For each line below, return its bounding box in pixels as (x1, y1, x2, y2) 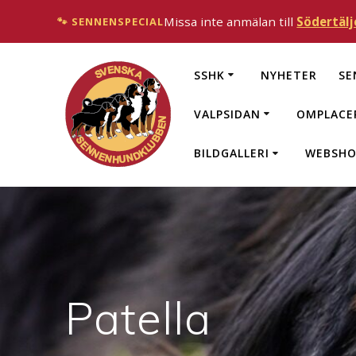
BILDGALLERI (193, 145, 269, 161)
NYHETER (260, 67, 317, 83)
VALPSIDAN (193, 106, 261, 122)
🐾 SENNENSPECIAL (57, 14, 164, 29)
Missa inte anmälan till (164, 13, 297, 29)
